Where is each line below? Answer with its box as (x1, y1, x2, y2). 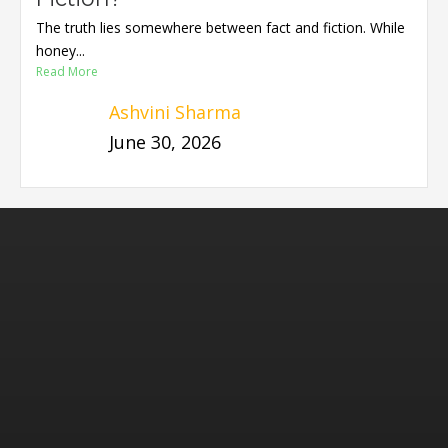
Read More (35, 63, 98, 81)
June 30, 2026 (108, 130, 221, 155)
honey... (35, 41, 85, 61)
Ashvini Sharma (108, 100, 241, 125)
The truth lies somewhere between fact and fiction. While (35, 18, 405, 38)
